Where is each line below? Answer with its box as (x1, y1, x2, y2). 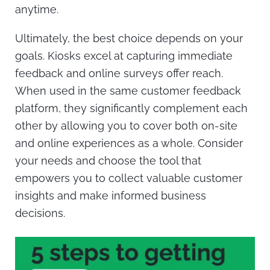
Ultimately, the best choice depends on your (15, 32, 243, 45)
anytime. (15, 2, 58, 16)
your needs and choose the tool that (15, 154, 201, 168)
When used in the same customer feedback (15, 84, 241, 98)
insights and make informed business (15, 189, 206, 202)
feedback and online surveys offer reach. (15, 67, 226, 80)
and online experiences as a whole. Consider (15, 137, 243, 150)
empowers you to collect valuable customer (15, 172, 242, 185)
